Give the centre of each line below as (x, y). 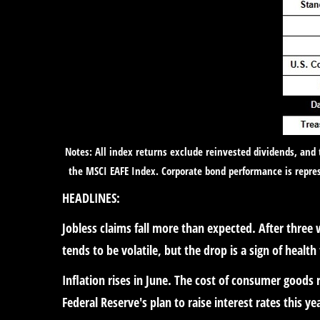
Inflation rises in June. (117, 280)
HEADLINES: (91, 197)
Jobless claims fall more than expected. (159, 227)
